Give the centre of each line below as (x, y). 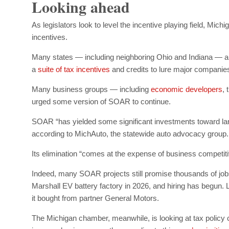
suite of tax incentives (73, 69)
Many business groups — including (91, 89)
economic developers (187, 89)
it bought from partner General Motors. (95, 198)
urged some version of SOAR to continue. (101, 101)
